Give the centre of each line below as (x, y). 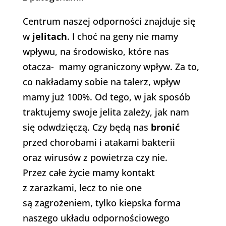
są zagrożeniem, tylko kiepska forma (101, 203)
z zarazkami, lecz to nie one (82, 188)
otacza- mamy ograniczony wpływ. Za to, (111, 67)
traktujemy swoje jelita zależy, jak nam (106, 112)
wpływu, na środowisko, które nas (96, 52)
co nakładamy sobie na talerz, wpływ (101, 82)
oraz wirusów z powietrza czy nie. (95, 158)
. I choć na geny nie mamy (122, 37)
